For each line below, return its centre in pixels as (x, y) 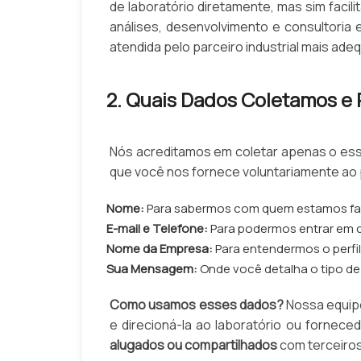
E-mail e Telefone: (157, 229)
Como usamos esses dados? (197, 305)
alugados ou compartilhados (193, 345)
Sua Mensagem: (152, 269)
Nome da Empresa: (160, 249)
